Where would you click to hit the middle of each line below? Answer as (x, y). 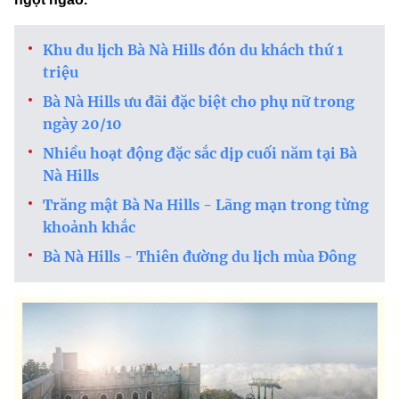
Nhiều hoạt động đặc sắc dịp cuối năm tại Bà (200, 154)
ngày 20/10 (82, 124)
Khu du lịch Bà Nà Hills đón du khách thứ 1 (193, 50)
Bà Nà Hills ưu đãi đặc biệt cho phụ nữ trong (199, 102)
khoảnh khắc (89, 228)
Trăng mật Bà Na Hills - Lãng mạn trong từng (206, 205)
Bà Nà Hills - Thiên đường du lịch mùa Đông (199, 257)
